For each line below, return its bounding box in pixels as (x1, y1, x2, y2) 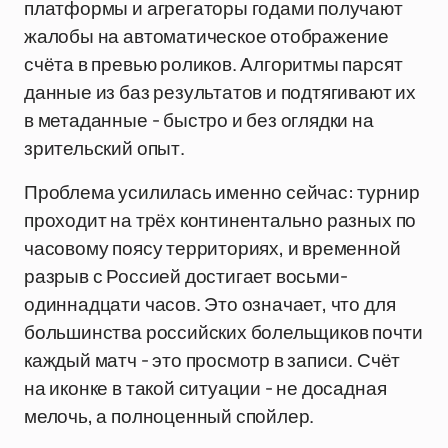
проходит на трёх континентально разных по (24, 207, 417, 233)
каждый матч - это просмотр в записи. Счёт (24, 347, 401, 373)
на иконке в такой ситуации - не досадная (24, 375, 387, 401)
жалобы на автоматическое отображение (24, 23, 390, 49)
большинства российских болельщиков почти (24, 319, 423, 345)
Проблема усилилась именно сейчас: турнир (24, 179, 420, 205)
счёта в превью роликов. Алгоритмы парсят (24, 51, 403, 77)
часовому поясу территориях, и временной (24, 235, 401, 261)
